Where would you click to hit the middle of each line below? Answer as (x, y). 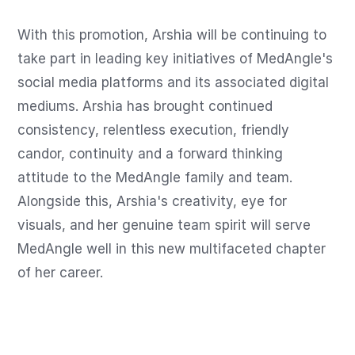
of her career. (61, 273)
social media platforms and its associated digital (174, 83)
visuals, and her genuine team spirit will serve (164, 225)
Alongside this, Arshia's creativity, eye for (153, 202)
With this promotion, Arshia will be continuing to (172, 35)
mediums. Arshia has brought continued (145, 107)
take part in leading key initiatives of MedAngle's (176, 59)
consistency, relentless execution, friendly (154, 130)
